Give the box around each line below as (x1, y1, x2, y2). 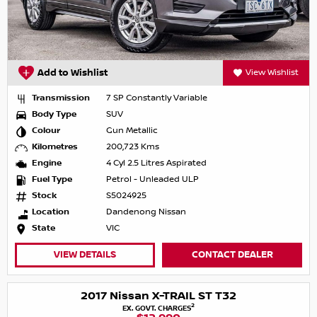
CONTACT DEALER (191, 248, 273, 260)
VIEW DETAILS (53, 248, 116, 260)
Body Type (32, 108, 76, 120)
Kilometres (32, 141, 78, 152)
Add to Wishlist (38, 67, 108, 79)
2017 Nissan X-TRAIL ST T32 (81, 289, 236, 303)
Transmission (32, 92, 90, 103)
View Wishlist (246, 67, 299, 78)
